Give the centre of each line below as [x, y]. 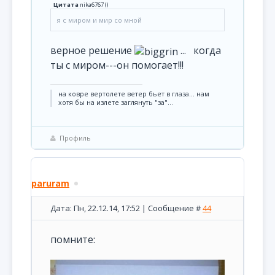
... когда [199, 50]
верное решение [92, 50]
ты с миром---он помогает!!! [117, 65]
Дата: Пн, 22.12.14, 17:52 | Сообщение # [126, 208]
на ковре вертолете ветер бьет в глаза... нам [134, 94]
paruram [50, 183]
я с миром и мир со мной [99, 20]
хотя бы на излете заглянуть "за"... [116, 102]
